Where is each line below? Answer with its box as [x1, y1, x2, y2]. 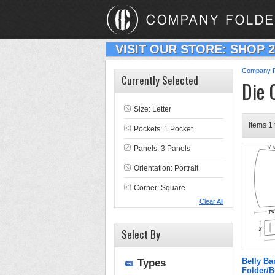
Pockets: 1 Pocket [134, 125, 193, 133]
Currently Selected [122, 72, 198, 88]
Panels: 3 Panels [134, 144, 190, 153]
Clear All [199, 198, 223, 205]
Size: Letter [134, 105, 171, 114]
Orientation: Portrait [134, 164, 198, 172]
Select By [122, 227, 160, 242]
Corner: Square [134, 184, 185, 192]
